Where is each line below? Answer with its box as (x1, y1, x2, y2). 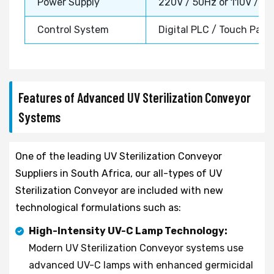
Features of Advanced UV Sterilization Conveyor (18, 89, 251, 105)
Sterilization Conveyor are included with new (15, 184, 223, 196)
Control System (37, 23, 109, 35)
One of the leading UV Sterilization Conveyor (15, 150, 222, 162)
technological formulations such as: (15, 201, 181, 213)
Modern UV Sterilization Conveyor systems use (29, 242, 243, 254)
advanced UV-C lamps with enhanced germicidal (29, 259, 253, 271)
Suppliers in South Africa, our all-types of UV (15, 167, 222, 179)
